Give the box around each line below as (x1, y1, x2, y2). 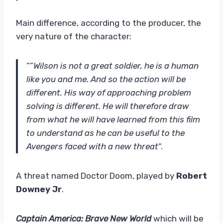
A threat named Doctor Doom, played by (16, 170, 176, 181)
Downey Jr (16, 184, 62, 194)
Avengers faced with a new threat (26, 141, 158, 151)
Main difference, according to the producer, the (16, 17, 201, 28)
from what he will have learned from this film (26, 114, 200, 124)
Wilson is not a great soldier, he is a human (33, 60, 199, 71)
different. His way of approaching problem (26, 87, 191, 98)
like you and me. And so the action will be (26, 74, 186, 84)
